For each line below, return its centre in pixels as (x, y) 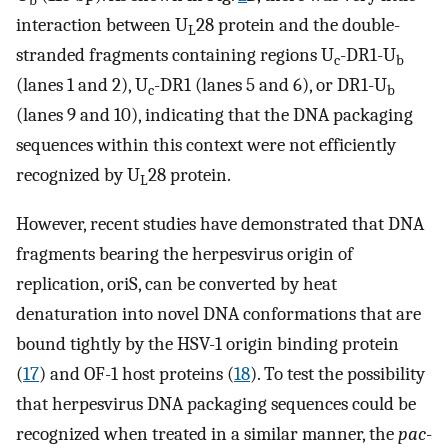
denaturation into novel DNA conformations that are (218, 313)
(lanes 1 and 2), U (82, 85)
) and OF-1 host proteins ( (136, 373)
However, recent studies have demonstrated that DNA (220, 223)
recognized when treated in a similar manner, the (207, 433)
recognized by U (78, 175)
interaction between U (102, 25)
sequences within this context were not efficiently (206, 145)
